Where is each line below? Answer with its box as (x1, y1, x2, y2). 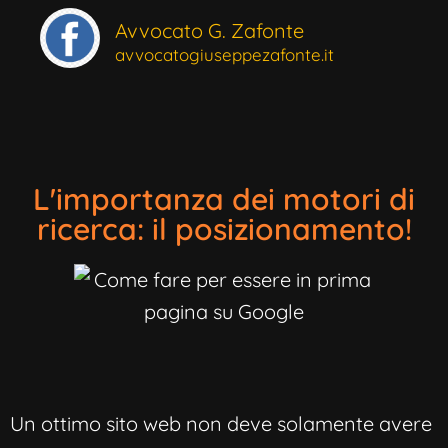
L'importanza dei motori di (33, 179, 415, 218)
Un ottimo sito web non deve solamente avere (10, 410, 432, 436)
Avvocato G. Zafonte (115, 17, 304, 43)
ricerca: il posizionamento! (36, 209, 412, 248)
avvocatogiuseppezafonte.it (115, 43, 334, 65)
